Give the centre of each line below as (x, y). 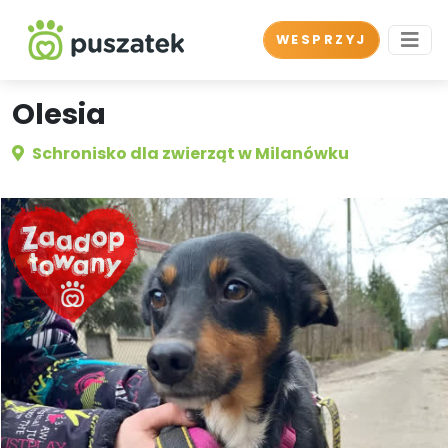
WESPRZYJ (321, 39)
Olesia (59, 114)
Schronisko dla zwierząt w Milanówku (190, 153)
